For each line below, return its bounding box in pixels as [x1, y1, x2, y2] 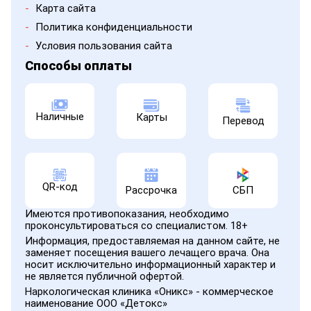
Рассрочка [126, 183, 177, 196]
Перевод [221, 114, 264, 127]
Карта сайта [35, 2, 96, 15]
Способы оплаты [25, 58, 132, 73]
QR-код [42, 180, 78, 193]
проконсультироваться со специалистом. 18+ [25, 219, 248, 232]
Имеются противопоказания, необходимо [25, 208, 229, 220]
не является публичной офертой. [25, 270, 184, 283]
